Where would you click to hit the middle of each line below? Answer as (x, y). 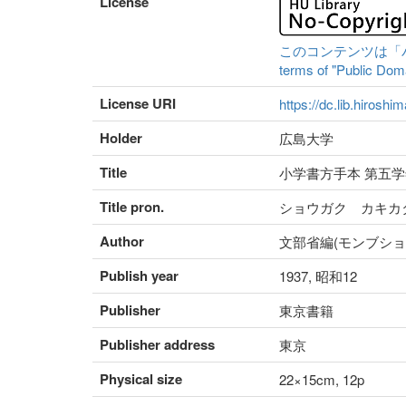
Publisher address (157, 345)
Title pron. (132, 207)
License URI (138, 104)
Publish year (139, 276)
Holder (121, 138)
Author (122, 242)
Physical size (141, 379)
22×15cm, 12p (322, 380)
